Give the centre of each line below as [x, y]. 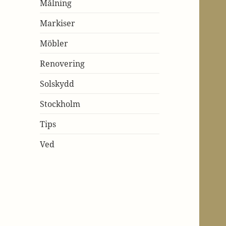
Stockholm [60, 104]
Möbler [54, 43]
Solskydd [57, 83]
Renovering [63, 63]
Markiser [58, 23]
